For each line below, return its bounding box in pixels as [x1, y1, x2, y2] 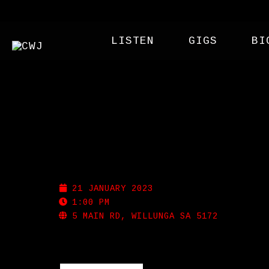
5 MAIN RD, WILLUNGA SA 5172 [72, 211, 218, 221]
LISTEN [110, 35, 154, 47]
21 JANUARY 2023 [72, 184, 153, 193]
